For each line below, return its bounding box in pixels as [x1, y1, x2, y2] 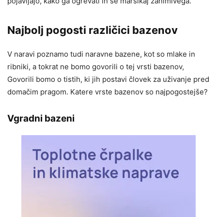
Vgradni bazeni [7, 113, 75, 124]
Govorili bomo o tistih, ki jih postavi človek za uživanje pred [7, 75, 209, 84]
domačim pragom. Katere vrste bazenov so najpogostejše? [7, 87, 208, 97]
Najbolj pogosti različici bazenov [7, 24, 178, 37]
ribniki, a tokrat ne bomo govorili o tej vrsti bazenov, [7, 62, 184, 72]
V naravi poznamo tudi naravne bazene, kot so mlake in [7, 49, 195, 59]
